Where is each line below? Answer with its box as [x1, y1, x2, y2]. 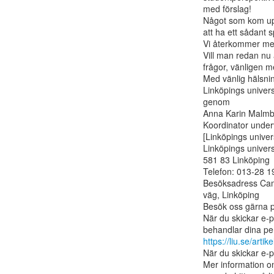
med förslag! [203, 2, 251, 15]
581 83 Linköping [203, 154, 270, 166]
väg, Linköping [203, 188, 259, 201]
